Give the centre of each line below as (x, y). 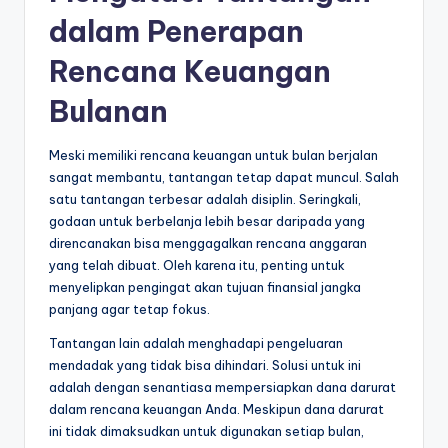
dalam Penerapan (176, 32)
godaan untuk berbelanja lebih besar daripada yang (207, 221)
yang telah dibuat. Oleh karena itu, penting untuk (197, 265)
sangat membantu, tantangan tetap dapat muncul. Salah (224, 177)
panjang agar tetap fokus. (129, 309)
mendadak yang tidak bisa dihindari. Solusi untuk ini (205, 365)
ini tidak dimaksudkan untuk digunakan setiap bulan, (206, 431)
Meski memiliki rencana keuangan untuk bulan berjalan (213, 155)
